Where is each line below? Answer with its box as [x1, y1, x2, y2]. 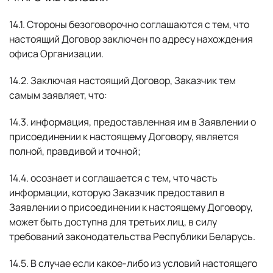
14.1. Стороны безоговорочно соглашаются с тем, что [9, 18, 249, 31]
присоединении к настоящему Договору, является [9, 130, 239, 143]
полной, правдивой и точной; [9, 144, 141, 158]
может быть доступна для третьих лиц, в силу [9, 215, 217, 229]
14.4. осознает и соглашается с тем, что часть [9, 171, 218, 185]
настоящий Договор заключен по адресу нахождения [9, 32, 253, 46]
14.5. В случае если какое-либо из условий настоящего [9, 257, 257, 270]
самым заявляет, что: [9, 88, 107, 102]
